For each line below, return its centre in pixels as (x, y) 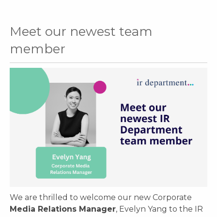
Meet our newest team (81, 31)
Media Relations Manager (63, 209)
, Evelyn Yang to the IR (159, 209)
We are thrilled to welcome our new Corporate (101, 197)
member (38, 49)
